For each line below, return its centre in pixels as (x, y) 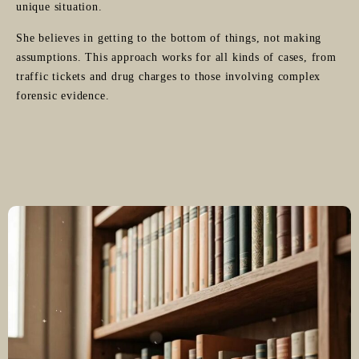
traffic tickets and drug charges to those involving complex (169, 76)
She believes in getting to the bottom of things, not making (169, 38)
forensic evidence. (63, 95)
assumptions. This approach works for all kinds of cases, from (176, 57)
